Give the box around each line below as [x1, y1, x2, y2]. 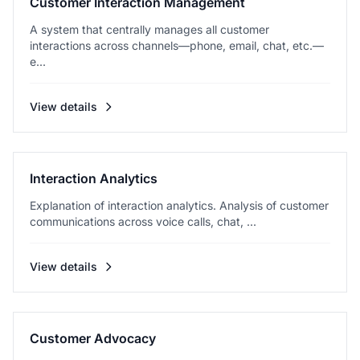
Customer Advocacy [30, 330, 156, 346]
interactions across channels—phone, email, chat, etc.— [30, 39, 324, 52]
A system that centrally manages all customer [30, 22, 269, 36]
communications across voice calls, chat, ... [30, 215, 256, 228]
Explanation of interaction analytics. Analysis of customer [30, 198, 329, 212]
